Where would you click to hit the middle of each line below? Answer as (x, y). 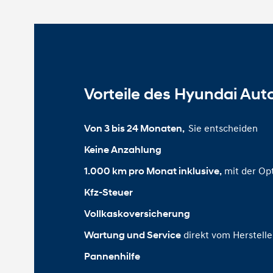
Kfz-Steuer (108, 193)
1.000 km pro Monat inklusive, (153, 171)
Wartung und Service (132, 235)
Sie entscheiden (223, 128)
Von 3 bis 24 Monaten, (135, 129)
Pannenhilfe (112, 257)
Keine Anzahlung (122, 150)
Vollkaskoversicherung (137, 214)
